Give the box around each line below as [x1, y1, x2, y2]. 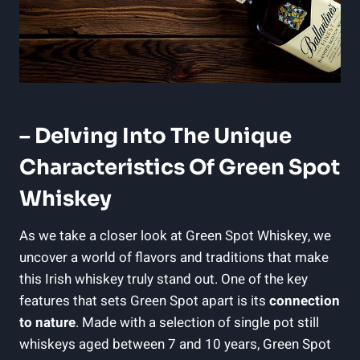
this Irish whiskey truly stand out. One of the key [19, 268, 308, 289]
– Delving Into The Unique [19, 122, 292, 149]
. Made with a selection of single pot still [76, 312, 319, 333]
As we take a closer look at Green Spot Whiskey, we [19, 225, 331, 246]
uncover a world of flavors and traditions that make [19, 247, 329, 268]
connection [269, 290, 340, 311]
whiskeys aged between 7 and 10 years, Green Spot [19, 333, 331, 354]
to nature [19, 312, 76, 333]
